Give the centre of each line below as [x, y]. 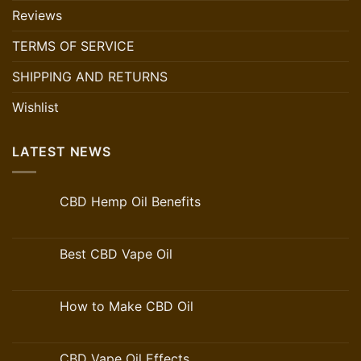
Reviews [37, 16]
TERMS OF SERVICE [73, 46]
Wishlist [35, 108]
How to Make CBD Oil [127, 306]
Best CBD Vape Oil [116, 253]
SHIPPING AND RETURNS [90, 77]
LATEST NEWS [62, 152]
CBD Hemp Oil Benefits [130, 201]
